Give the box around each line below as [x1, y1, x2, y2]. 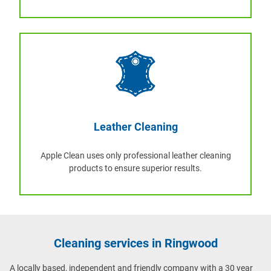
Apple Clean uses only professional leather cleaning [40, 150, 231, 160]
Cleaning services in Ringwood [53, 235, 218, 250]
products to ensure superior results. [69, 163, 202, 173]
